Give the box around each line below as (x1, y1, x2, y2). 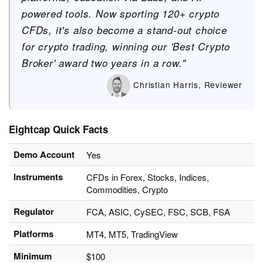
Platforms (14, 227, 53, 241)
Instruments (14, 170, 63, 184)
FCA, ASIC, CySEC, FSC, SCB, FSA (86, 205, 230, 218)
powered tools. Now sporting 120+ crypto (22, 6, 220, 21)
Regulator (14, 205, 54, 218)
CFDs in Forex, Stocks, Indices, (86, 171, 209, 184)
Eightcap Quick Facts (9, 122, 108, 137)
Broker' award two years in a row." (22, 56, 187, 70)
